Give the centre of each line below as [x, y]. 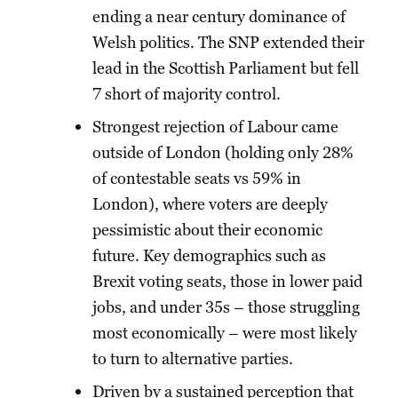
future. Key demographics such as [209, 256]
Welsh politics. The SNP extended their [228, 43]
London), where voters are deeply [210, 204]
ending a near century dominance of [219, 17]
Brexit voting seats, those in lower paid [227, 282]
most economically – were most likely [225, 333]
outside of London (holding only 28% [223, 153]
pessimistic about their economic [207, 230]
